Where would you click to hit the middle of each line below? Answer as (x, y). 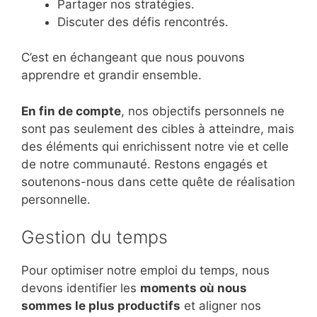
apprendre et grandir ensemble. (111, 75)
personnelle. (56, 199)
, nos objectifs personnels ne (203, 111)
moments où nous (194, 288)
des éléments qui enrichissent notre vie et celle (155, 146)
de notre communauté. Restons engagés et (144, 164)
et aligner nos (221, 306)
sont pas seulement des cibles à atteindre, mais (158, 128)
